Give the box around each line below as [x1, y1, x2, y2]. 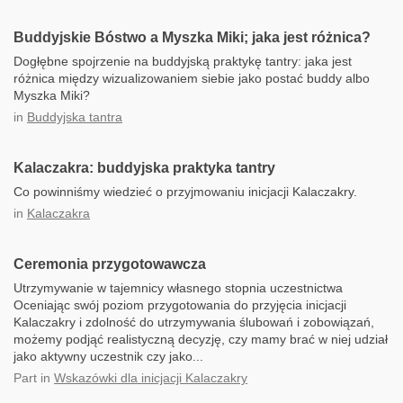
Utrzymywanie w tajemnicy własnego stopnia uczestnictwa [13, 281, 343, 295]
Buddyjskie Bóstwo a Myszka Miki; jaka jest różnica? [13, 30, 371, 45]
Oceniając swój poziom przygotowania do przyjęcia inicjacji [13, 298, 346, 312]
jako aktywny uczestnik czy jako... [13, 349, 203, 363]
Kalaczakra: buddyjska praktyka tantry [13, 160, 275, 175]
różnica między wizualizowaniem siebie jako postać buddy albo [13, 71, 370, 85]
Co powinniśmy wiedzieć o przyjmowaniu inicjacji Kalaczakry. [13, 184, 357, 199]
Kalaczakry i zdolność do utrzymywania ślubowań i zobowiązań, [13, 315, 374, 329]
